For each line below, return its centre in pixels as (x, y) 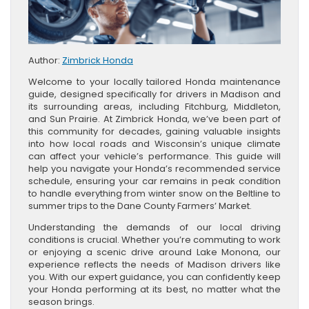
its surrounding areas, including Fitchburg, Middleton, (154, 106)
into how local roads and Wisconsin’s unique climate (154, 143)
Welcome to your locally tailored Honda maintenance (154, 81)
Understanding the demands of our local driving (154, 227)
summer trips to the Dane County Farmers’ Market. (140, 206)
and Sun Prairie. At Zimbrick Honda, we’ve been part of (154, 119)
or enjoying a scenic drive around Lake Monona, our (154, 252)
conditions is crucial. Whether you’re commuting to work (154, 239)
